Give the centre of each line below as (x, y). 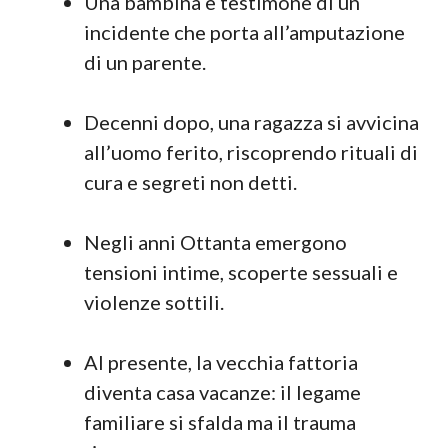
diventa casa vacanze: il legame (222, 392)
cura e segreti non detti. (190, 182)
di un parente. (145, 62)
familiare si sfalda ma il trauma (220, 422)
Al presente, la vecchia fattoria (221, 362)
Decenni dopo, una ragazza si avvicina (251, 122)
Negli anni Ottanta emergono (215, 242)
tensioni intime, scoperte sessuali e (241, 272)
